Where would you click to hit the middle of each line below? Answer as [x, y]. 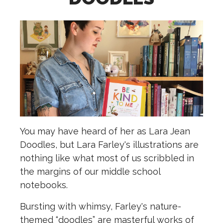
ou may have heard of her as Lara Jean [107, 131]
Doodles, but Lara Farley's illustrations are [109, 145]
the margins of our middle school [90, 172]
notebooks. [45, 185]
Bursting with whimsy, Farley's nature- [101, 207]
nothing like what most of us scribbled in [107, 158]
